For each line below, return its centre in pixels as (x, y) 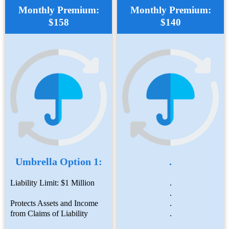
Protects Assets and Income (54, 203)
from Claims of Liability (49, 213)
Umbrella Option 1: (59, 161)
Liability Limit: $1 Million (52, 182)
